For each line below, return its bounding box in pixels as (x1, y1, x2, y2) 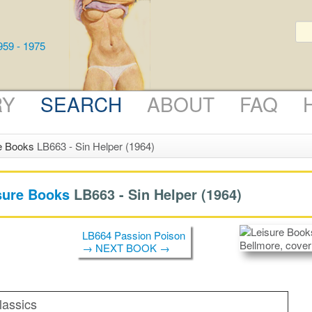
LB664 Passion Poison (82, 227, 185, 242)
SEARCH (40, 90, 122, 118)
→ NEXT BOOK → (82, 240, 170, 255)
